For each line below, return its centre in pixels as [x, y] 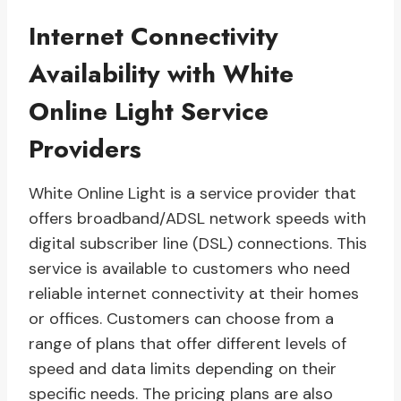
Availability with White [161, 74]
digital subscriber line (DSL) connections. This [198, 244]
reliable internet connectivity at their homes [194, 294]
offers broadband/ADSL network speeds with [197, 219]
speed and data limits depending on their [183, 369]
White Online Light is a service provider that [192, 194]
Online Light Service [149, 112]
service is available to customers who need [189, 269]
